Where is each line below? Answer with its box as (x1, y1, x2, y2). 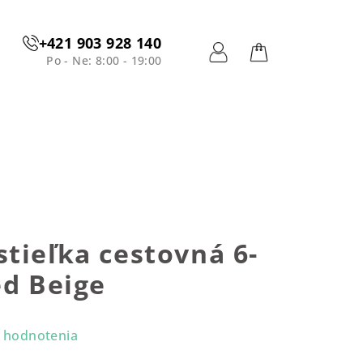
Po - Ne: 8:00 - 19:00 (46, 53, 162, 68)
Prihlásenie (217, 64, 301, 87)
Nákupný (258, 64, 328, 87)
